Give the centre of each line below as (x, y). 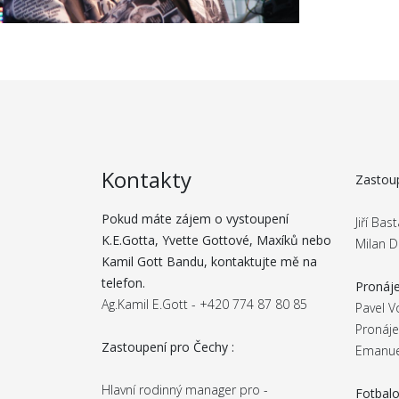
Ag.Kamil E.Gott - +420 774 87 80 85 (204, 304)
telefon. (123, 283)
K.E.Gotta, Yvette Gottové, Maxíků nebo (216, 240)
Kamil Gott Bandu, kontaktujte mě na (209, 261)
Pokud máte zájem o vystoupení (195, 219)
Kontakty (147, 179)
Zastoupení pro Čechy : (168, 347)
